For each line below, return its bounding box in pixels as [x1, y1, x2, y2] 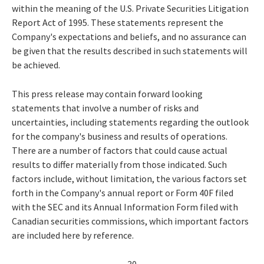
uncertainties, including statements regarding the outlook [12, 115, 249, 128]
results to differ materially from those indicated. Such [12, 158, 227, 170]
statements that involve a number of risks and [12, 101, 199, 114]
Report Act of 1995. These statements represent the [12, 16, 223, 28]
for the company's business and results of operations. [12, 130, 227, 142]
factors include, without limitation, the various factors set [12, 172, 247, 184]
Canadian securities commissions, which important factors [12, 214, 249, 227]
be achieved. [12, 58, 60, 71]
